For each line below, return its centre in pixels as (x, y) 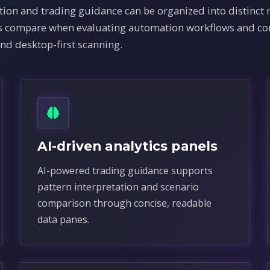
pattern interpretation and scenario (118, 187)
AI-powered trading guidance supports (125, 171)
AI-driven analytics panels (128, 146)
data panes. (64, 219)
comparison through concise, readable (125, 203)
